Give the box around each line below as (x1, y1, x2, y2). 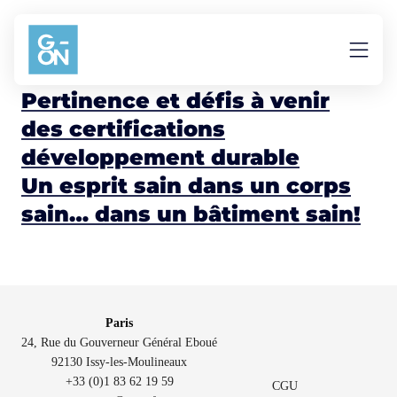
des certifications (21, 115, 225, 142)
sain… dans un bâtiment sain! (21, 200, 361, 227)
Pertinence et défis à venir (21, 87, 330, 113)
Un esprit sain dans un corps (21, 172, 351, 198)
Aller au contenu (21, 14, 114, 29)
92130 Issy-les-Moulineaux (51, 354, 187, 369)
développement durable (21, 144, 300, 170)
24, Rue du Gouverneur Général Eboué (21, 335, 217, 349)
